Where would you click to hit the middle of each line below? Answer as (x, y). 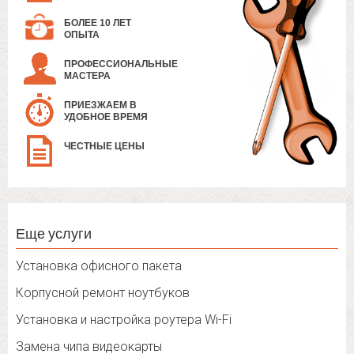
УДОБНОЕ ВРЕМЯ (106, 117)
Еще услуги (54, 233)
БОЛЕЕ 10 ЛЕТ (98, 23)
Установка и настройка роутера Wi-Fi (124, 320)
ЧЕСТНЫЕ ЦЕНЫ (104, 147)
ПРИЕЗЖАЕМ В (100, 105)
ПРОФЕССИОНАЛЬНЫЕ (121, 64)
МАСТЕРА (87, 76)
